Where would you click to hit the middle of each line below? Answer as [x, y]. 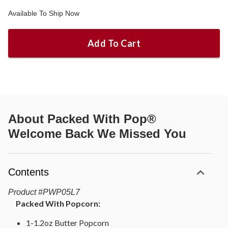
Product [22, 192]
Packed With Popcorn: [58, 204]
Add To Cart [114, 44]
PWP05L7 [61, 192]
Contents [28, 172]
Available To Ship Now [44, 13]
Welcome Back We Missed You [97, 134]
